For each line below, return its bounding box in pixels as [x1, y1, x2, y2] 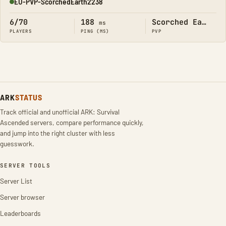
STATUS [15, 92, 42, 102]
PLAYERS [10, 28, 32, 34]
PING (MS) [81, 28, 109, 34]
